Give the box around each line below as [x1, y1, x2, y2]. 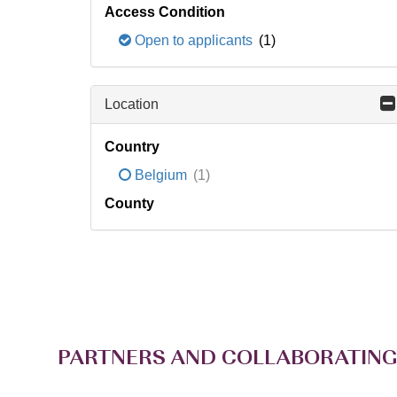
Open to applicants [131, 33, 256, 48]
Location [105, 97, 159, 112]
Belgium [131, 167, 191, 183]
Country [105, 139, 160, 154]
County [105, 196, 154, 211]
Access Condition [105, 4, 225, 19]
